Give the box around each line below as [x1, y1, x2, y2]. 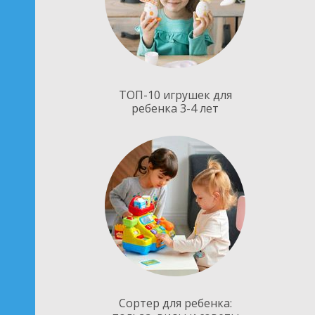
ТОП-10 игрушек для [118, 87, 232, 103]
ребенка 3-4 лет [131, 101, 219, 116]
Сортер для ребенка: [118, 295, 232, 311]
